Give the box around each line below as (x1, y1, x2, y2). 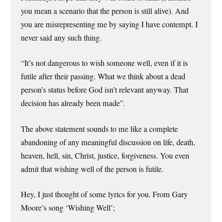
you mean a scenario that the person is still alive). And (21, 5, 189, 17)
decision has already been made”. (21, 98, 126, 109)
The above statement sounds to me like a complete (21, 123, 178, 134)
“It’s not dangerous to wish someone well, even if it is (21, 57, 188, 69)
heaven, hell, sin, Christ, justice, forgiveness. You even (21, 150, 190, 161)
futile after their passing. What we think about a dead (21, 71, 186, 82)
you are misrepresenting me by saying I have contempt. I (21, 19, 198, 30)
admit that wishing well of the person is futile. (21, 163, 164, 174)
